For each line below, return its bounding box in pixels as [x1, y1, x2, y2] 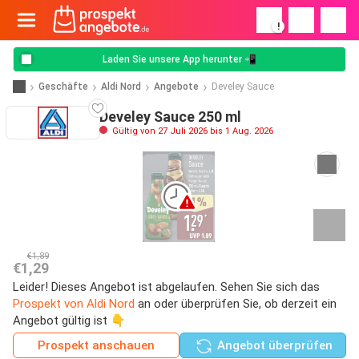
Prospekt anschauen [38, 337, 155, 353]
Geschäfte [38, 80, 88, 92]
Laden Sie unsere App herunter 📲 [103, 54, 256, 65]
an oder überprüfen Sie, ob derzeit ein [135, 296, 337, 311]
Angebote [154, 80, 199, 92]
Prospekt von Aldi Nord [13, 296, 135, 311]
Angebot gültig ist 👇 [13, 313, 126, 328]
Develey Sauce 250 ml [99, 107, 241, 125]
